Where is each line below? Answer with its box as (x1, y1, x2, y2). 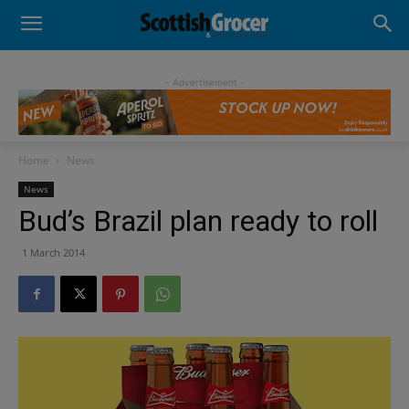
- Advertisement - (164, 77, 245, 88)
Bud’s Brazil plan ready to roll (18, 204, 378, 239)
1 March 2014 (22, 246, 85, 260)
